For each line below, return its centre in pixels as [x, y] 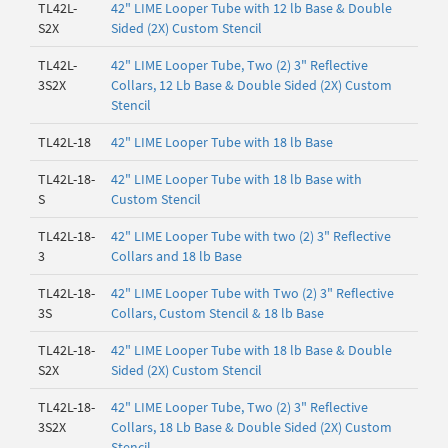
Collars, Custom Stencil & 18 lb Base [217, 313]
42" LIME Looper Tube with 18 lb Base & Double [251, 350]
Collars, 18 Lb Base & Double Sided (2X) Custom [251, 427]
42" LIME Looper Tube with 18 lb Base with [236, 179]
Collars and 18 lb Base [176, 256]
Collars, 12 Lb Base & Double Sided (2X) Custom [251, 85]
